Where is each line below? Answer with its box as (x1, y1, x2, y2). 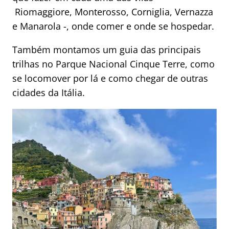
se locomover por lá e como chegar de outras (12, 72, 208, 85)
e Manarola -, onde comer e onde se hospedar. (12, 20, 214, 33)
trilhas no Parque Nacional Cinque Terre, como (12, 58, 215, 71)
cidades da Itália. (12, 86, 85, 99)
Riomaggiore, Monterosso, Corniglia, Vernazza (12, 6, 213, 18)
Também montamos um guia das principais (12, 43, 201, 56)
